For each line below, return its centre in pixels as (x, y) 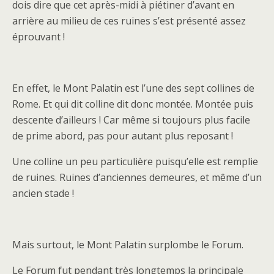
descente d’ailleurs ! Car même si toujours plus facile (131, 120)
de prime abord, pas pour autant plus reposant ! (123, 136)
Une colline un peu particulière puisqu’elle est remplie (135, 162)
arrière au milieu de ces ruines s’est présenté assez (129, 21)
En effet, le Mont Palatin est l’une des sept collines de (133, 88)
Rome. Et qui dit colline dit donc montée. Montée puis (133, 104)
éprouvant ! (39, 37)
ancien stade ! (43, 194)
